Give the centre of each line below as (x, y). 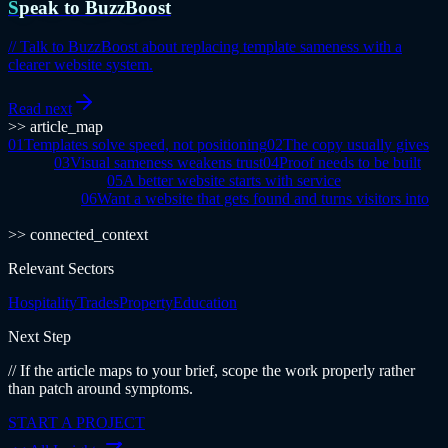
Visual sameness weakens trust (166, 162)
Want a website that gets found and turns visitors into (263, 198)
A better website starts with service (232, 180)
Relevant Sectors (61, 268)
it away (31, 162)
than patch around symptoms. (100, 388)
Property (146, 302)
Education (205, 302)
